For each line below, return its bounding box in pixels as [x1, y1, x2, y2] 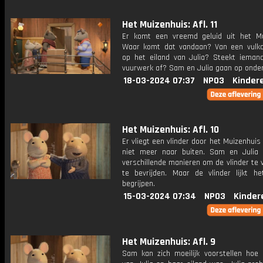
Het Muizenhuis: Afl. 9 [122, 235, 215, 248]
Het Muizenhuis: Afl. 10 [122, 123, 219, 136]
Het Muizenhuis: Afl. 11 [122, 18, 217, 31]
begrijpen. [122, 178, 155, 189]
